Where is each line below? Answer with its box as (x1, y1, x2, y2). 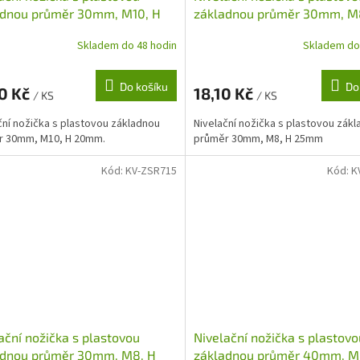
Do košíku (119, 79, 168, 93)
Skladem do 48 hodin (76, 38, 177, 55)
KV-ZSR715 (125, 163, 177, 180)
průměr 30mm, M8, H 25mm (193, 130, 323, 147)
